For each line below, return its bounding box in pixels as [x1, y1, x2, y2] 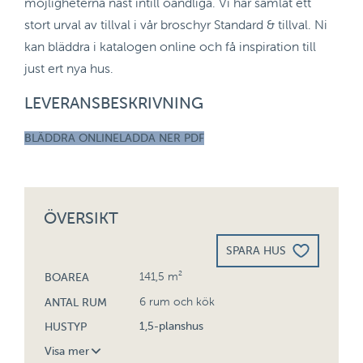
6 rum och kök [139, 294, 216, 309]
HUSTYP [45, 318, 87, 334]
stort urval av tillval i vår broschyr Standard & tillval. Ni [24, 16, 327, 32]
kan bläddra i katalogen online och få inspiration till [24, 38, 316, 54]
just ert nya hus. [24, 60, 113, 76]
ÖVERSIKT [44, 207, 118, 228]
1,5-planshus [139, 318, 204, 333]
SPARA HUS [226, 243, 286, 258]
